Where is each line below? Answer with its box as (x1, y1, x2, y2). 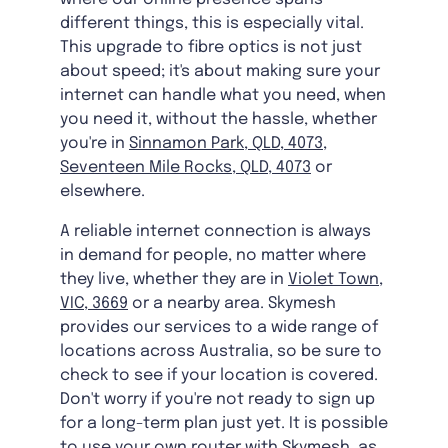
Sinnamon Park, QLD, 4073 (129, 135, 323, 153)
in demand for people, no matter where (60, 247, 366, 265)
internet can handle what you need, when (60, 87, 386, 105)
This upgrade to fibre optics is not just (60, 39, 362, 57)
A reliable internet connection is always (60, 223, 371, 241)
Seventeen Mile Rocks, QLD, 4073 (60, 159, 311, 177)
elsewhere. (60, 183, 145, 201)
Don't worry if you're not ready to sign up (60, 391, 375, 409)
